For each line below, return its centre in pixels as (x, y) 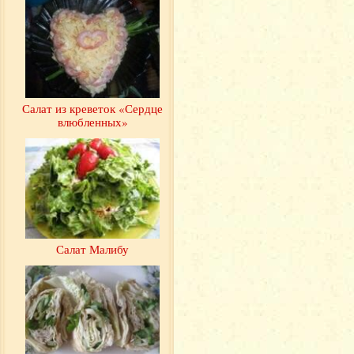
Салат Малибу (92, 249)
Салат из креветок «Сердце (92, 108)
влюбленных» (92, 121)
